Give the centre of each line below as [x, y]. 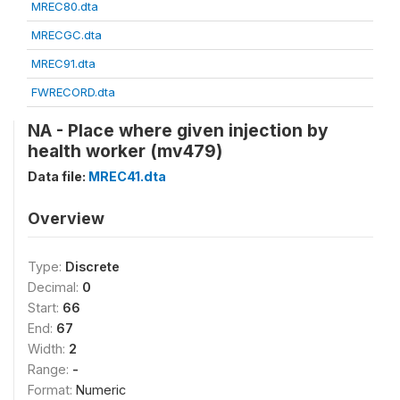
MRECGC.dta [67, 35]
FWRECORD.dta [73, 92]
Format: [52, 390]
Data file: [58, 177]
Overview [66, 219]
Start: [45, 308]
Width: [48, 349]
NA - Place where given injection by [178, 131]
